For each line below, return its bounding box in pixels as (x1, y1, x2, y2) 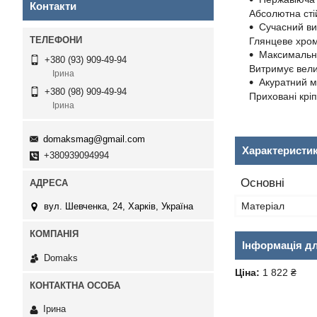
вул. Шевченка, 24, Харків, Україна (44, 201, 193, 212)
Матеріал (241, 200, 284, 212)
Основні (241, 176, 284, 190)
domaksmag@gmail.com (43, 133, 145, 144)
